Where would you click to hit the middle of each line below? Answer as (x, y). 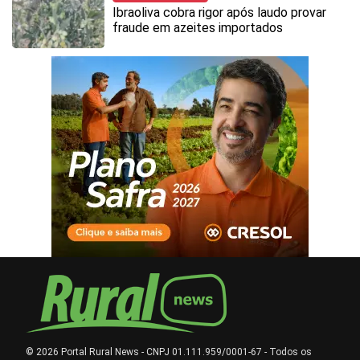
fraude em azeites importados (198, 28)
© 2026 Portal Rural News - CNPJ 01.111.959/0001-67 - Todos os (169, 352)
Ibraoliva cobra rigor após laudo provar (219, 12)
